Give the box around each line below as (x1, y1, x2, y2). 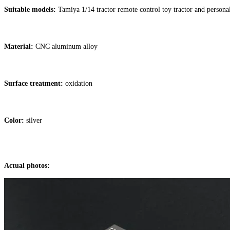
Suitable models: (4, 5, 56, 13)
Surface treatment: (4, 79, 63, 87)
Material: (4, 42, 35, 50)
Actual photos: (4, 161, 50, 169)
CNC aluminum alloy (35, 42, 98, 50)
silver (24, 116, 42, 124)
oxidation (63, 79, 92, 87)
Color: (4, 116, 24, 124)
